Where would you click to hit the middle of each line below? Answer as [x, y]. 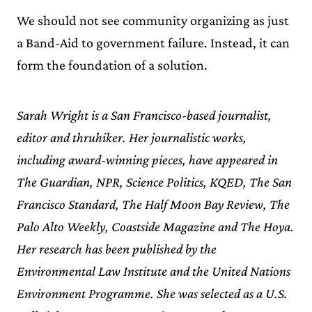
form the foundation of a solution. [112, 64]
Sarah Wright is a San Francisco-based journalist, [144, 115]
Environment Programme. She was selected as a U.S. [152, 293]
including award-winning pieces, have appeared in [147, 159]
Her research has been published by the [117, 248]
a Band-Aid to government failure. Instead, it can [153, 42]
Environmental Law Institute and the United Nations [154, 271]
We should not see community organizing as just [153, 20]
